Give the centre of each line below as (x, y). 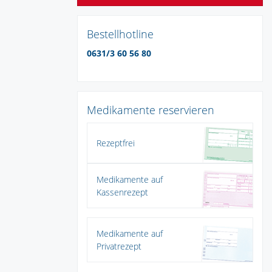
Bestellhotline (120, 34)
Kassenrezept (122, 192)
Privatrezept (119, 246)
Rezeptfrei (116, 143)
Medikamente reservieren (151, 110)
